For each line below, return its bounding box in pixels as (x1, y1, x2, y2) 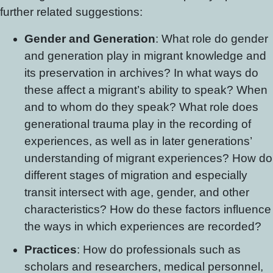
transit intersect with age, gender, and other (24, 186, 249, 199)
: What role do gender (155, 32, 268, 45)
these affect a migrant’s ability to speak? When (24, 83, 268, 96)
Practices (24, 243, 77, 256)
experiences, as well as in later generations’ (24, 135, 252, 147)
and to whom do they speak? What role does (24, 101, 258, 113)
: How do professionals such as (77, 243, 241, 256)
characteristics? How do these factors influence (24, 203, 271, 216)
